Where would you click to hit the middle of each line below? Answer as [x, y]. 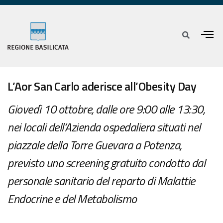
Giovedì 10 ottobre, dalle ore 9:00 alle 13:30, [106, 109]
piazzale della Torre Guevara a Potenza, [95, 145]
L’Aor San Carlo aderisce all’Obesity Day [102, 86]
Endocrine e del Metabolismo [72, 199]
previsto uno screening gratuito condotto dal [106, 163]
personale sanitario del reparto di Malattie [101, 181]
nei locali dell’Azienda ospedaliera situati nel [104, 127]
